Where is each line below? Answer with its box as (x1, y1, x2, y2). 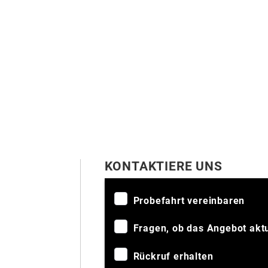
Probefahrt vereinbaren (133, 194, 245, 206)
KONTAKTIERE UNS (104, 159, 223, 173)
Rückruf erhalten (133, 250, 214, 262)
